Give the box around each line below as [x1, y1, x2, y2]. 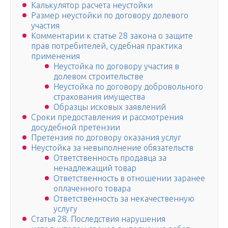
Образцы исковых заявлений [53, 102, 166, 112]
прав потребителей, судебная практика [31, 41, 182, 51]
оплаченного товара [53, 184, 131, 193]
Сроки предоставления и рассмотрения [31, 112, 183, 122]
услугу [53, 204, 77, 214]
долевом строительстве [53, 72, 144, 81]
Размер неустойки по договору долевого [31, 11, 188, 20]
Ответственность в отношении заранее [53, 174, 205, 183]
